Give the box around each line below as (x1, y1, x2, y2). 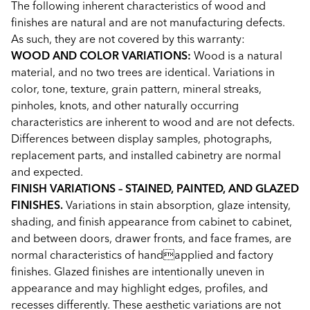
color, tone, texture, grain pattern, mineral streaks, (11, 82, 262, 95)
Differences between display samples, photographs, (11, 131, 272, 145)
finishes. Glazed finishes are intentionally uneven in (11, 264, 264, 278)
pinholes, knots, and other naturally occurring (11, 98, 239, 112)
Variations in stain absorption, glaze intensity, (63, 198, 291, 212)
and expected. (11, 165, 83, 179)
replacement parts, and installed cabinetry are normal (11, 148, 281, 162)
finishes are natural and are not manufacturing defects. (11, 15, 285, 29)
